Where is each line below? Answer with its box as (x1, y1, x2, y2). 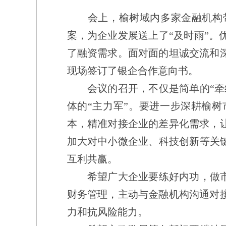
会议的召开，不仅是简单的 (67, 83, 210, 94)
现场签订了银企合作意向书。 (67, 65, 198, 76)
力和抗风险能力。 (67, 206, 148, 217)
